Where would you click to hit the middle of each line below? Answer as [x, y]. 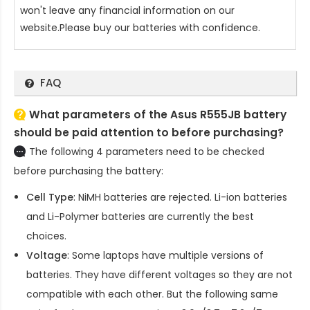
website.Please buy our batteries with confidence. [140, 28]
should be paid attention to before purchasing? [149, 133]
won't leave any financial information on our [127, 11]
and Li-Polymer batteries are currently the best [140, 217]
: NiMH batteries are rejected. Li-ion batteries [180, 198]
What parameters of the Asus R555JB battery [158, 115]
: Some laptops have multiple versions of [165, 256]
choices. [46, 236]
